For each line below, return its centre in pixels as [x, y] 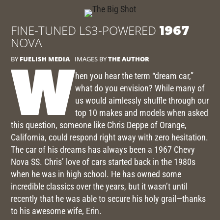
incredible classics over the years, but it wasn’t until [99, 187]
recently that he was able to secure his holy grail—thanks [109, 199]
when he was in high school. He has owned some [96, 174]
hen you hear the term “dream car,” [135, 76]
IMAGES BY [92, 59]
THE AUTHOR [129, 59]
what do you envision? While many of [140, 88]
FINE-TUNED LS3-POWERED [85, 30]
